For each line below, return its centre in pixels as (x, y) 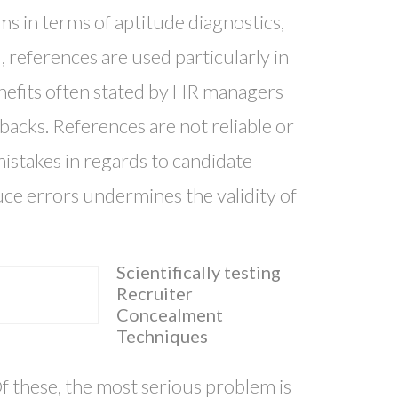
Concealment (170, 314)
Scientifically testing (199, 271)
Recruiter (155, 293)
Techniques (163, 335)
